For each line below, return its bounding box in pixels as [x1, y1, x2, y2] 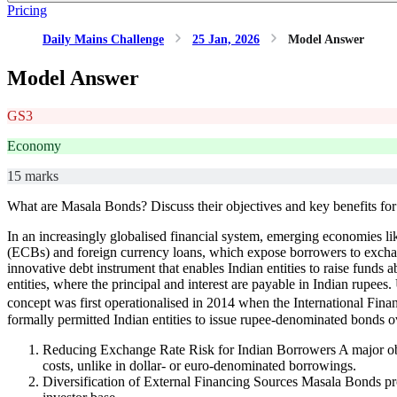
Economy [7, 137, 61, 153]
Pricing [7, 3, 47, 18]
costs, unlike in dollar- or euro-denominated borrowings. [43, 357, 356, 373]
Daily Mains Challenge [43, 33, 164, 46]
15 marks [7, 167, 58, 183]
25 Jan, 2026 [192, 33, 260, 46]
